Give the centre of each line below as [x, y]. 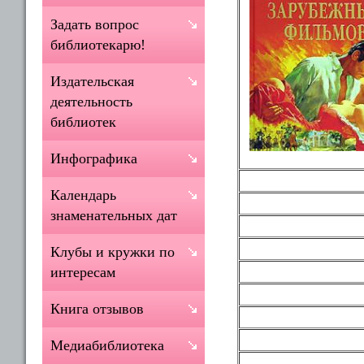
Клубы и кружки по [113, 252]
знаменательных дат [114, 215]
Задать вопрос [95, 24]
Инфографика [94, 158]
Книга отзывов [97, 309]
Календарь [83, 195]
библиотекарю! [98, 45]
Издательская [92, 81]
